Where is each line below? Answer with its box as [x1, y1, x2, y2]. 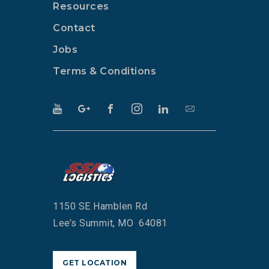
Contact [53, 22, 95, 34]
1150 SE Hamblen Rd [53, 200, 147, 212]
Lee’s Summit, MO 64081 [53, 217, 168, 229]
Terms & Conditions [53, 65, 156, 77]
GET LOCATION [62, 258, 127, 268]
